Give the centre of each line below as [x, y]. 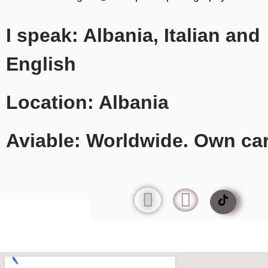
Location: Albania [87, 102]
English [41, 64]
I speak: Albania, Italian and [133, 35]
